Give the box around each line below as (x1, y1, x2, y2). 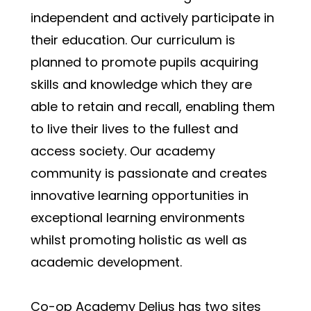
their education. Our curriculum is (31, 31, 235, 49)
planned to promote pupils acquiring (31, 53, 258, 72)
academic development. (31, 253, 182, 271)
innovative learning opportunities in (31, 187, 249, 205)
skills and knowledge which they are (31, 76, 252, 94)
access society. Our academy (31, 142, 215, 160)
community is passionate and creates (31, 165, 267, 183)
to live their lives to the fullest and (31, 120, 238, 138)
